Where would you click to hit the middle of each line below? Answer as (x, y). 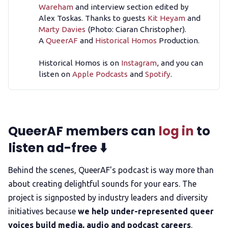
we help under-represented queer (146, 211)
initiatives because (43, 211)
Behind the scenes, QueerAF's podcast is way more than (111, 170)
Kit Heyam (167, 18)
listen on (56, 74)
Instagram (139, 63)
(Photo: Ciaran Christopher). (136, 30)
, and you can (180, 63)
